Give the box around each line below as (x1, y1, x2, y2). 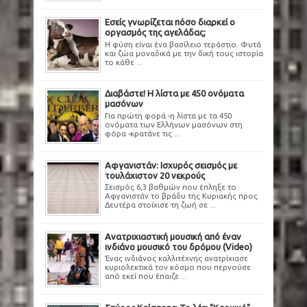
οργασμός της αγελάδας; (105, 27, 206, 38)
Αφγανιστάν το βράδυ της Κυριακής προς (105, 191, 258, 201)
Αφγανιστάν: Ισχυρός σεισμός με (105, 160, 237, 170)
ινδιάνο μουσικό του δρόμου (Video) (105, 241, 252, 251)
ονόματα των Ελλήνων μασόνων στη (105, 120, 243, 130)
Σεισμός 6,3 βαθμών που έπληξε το (105, 182, 236, 192)
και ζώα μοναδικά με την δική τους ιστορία (105, 48, 263, 58)
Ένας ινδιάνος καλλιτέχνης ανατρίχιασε (105, 254, 248, 263)
